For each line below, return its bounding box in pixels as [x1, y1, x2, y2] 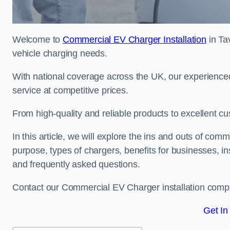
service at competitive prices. [12, 85, 128, 95]
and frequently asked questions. [12, 159, 140, 169]
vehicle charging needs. [12, 48, 107, 59]
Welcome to [12, 34, 63, 45]
